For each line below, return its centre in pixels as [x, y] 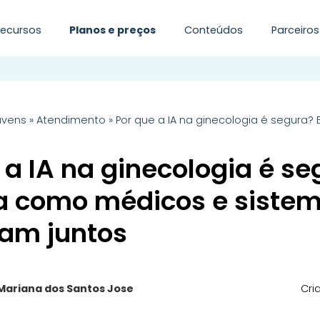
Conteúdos [214, 30]
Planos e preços [113, 30]
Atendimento [71, 120]
